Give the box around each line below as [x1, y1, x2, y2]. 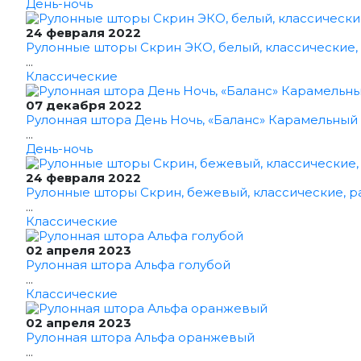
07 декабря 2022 [26, 98, 142, 113]
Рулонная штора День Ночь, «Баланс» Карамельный [26, 112, 358, 127]
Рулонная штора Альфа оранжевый [26, 330, 255, 345]
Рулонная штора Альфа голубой [26, 257, 230, 272]
